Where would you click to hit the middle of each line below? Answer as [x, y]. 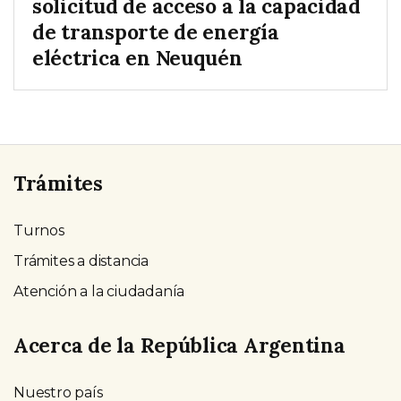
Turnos [39, 230]
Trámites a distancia [81, 260]
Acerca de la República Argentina [179, 346]
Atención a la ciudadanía [99, 291]
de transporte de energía [156, 31]
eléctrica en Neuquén [137, 57]
